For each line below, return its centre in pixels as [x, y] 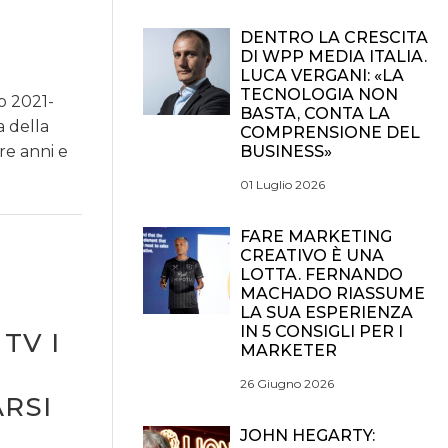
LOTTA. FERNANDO [321, 274]
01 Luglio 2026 [282, 184]
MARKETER [288, 350]
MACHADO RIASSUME [332, 293]
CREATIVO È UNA [312, 255]
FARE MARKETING [316, 236]
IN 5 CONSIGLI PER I [321, 331]
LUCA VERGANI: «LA [322, 75]
